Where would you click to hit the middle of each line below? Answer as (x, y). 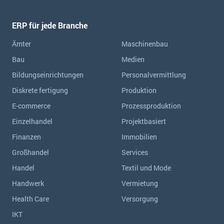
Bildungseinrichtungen (48, 75)
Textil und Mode (146, 168)
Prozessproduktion (151, 106)
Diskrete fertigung (40, 90)
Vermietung (140, 183)
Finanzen (26, 137)
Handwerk (28, 183)
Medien (133, 59)
